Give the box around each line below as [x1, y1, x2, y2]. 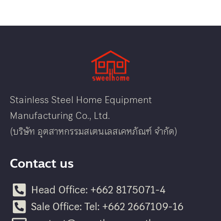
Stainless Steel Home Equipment [10, 92, 152, 108]
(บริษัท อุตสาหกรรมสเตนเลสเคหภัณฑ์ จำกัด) [10, 124, 178, 140]
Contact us [10, 154, 74, 174]
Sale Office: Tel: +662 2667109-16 [31, 199, 184, 215]
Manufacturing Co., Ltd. [10, 108, 110, 124]
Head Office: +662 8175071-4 [31, 182, 165, 198]
